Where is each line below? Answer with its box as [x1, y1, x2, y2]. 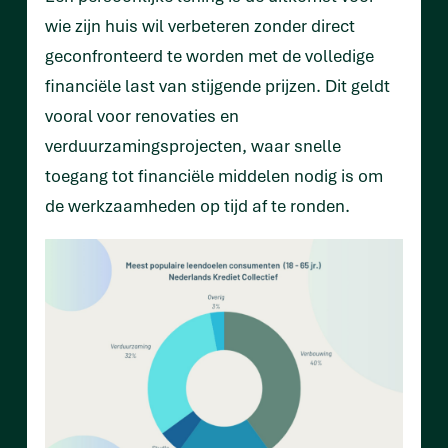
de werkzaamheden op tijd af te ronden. [45, 194, 350, 218]
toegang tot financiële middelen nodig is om [45, 164, 383, 188]
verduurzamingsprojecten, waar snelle [45, 134, 341, 158]
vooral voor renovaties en [45, 104, 239, 128]
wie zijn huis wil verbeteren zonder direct [45, 14, 355, 38]
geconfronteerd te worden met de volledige [45, 44, 374, 68]
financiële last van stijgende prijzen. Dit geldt [45, 74, 390, 98]
